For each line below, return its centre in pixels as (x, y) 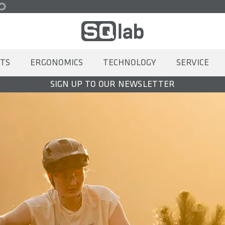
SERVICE (192, 63)
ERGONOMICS (56, 63)
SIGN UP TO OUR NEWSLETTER (113, 84)
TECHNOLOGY (129, 63)
